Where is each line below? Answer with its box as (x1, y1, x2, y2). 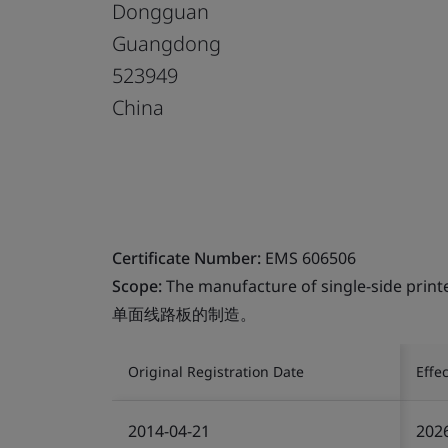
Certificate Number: (112, 246, 261, 269)
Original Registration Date (128, 361, 304, 381)
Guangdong (112, 29, 221, 57)
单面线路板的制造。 (112, 302, 256, 325)
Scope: (112, 274, 162, 297)
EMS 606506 (261, 246, 356, 269)
